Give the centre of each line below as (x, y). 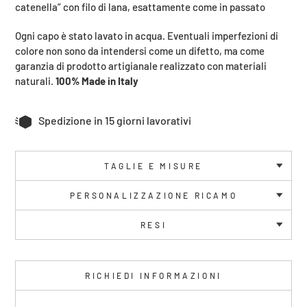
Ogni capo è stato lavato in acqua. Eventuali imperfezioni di (147, 35)
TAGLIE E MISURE (153, 165)
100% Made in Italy (97, 81)
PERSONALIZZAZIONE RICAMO (153, 195)
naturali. (35, 81)
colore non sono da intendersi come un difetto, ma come (140, 50)
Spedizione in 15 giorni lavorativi (115, 120)
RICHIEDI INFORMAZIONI (153, 275)
